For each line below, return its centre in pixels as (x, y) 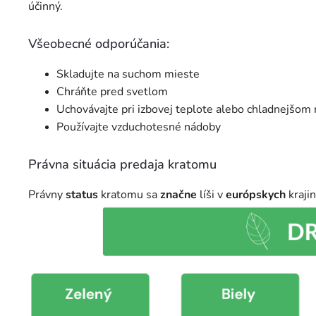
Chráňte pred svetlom (112, 92)
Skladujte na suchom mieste (128, 74)
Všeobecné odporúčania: (99, 44)
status (82, 195)
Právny (47, 195)
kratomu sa (129, 195)
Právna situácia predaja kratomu (122, 165)
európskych (256, 195)
